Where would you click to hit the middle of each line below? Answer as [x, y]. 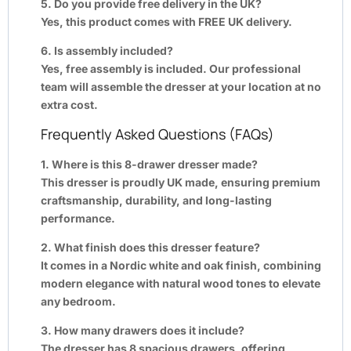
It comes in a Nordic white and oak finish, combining [181, 265]
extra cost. [69, 104]
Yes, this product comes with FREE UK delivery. [166, 21]
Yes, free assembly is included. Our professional [171, 68]
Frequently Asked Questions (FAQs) [157, 134]
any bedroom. [78, 301]
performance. [78, 218]
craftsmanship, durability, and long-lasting [156, 200]
